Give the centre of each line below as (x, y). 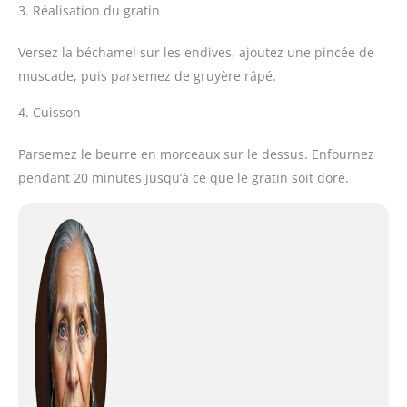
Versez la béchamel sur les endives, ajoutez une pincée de (196, 53)
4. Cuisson (50, 113)
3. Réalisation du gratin (89, 11)
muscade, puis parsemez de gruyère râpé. (147, 76)
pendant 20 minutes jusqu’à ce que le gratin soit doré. (184, 178)
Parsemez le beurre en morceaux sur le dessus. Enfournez (196, 154)
